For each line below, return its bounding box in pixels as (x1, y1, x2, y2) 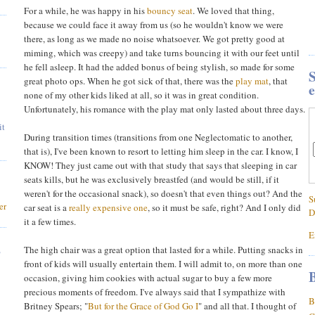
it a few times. (24, 214, 76, 228)
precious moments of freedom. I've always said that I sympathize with (24, 285, 285, 298)
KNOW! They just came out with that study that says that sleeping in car (24, 158, 297, 172)
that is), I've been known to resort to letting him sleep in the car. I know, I (24, 144, 298, 157)
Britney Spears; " (24, 299, 88, 312)
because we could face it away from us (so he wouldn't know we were (24, 18, 283, 31)
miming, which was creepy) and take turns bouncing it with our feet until (24, 46, 300, 59)
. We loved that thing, (193, 4, 274, 17)
